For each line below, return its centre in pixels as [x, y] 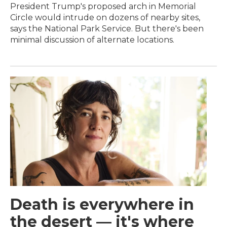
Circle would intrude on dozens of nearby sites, [105, 17]
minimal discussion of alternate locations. [92, 40]
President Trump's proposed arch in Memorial [103, 6]
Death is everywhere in [102, 204]
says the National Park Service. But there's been [107, 28]
